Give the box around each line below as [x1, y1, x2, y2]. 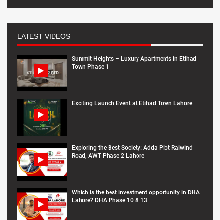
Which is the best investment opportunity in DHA [72, 189, 200, 196]
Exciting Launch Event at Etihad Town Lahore [72, 100, 192, 107]
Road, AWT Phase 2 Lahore [72, 152, 144, 159]
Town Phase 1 [72, 63, 109, 70]
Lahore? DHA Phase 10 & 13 [72, 196, 147, 204]
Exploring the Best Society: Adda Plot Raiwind [72, 144, 192, 151]
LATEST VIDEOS [17, 32, 70, 40]
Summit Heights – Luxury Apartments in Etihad [72, 55, 196, 62]
